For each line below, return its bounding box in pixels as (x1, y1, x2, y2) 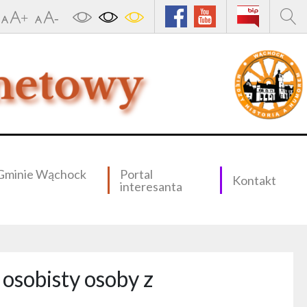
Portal (119, 167, 153, 182)
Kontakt (232, 173, 276, 188)
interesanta (119, 179, 182, 194)
